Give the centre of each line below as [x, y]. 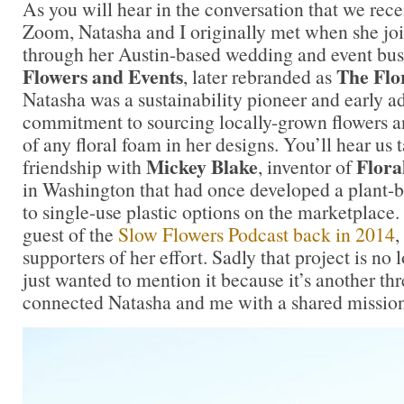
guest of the [70, 234]
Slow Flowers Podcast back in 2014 [257, 234]
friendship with [84, 166]
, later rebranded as [260, 76]
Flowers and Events [103, 76]
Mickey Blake [202, 166]
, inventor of [307, 166]
